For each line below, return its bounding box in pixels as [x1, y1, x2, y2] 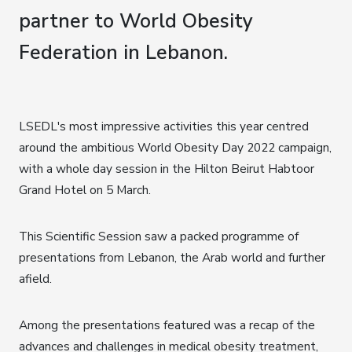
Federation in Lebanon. [19, 39, 228, 67]
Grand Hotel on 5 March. [19, 181, 151, 199]
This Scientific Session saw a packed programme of [19, 228, 299, 245]
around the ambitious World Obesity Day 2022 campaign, [19, 139, 332, 156]
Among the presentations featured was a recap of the [19, 317, 315, 334]
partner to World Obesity [19, 8, 253, 35]
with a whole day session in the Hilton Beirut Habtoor [19, 160, 314, 178]
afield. [19, 270, 52, 288]
